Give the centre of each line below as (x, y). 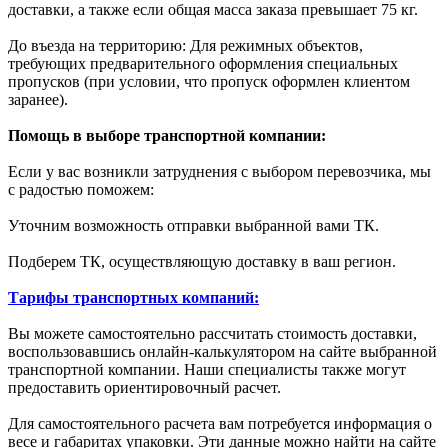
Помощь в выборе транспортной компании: (167, 135)
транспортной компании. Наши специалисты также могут (207, 369)
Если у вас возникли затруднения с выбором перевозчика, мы (219, 171)
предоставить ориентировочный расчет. (144, 387)
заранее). (38, 99)
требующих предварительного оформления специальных (203, 63)
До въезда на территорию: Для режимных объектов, (185, 45)
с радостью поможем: (81, 189)
